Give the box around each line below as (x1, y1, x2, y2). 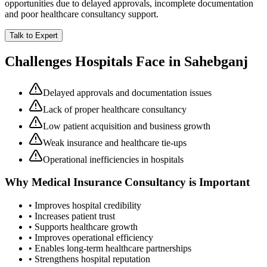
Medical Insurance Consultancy (32, 176, 186, 189)
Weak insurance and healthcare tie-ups (43, 137, 187, 148)
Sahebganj (184, 53, 248, 69)
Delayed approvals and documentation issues (43, 87, 212, 98)
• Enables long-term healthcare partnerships (29, 243, 191, 254)
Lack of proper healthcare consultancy (43, 104, 187, 114)
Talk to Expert (10, 30, 58, 40)
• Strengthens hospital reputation (29, 254, 150, 265)
